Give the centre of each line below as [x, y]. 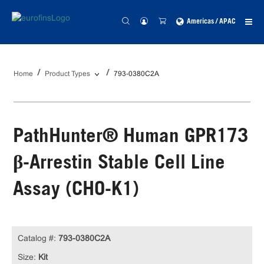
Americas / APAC [211, 22]
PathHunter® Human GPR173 [131, 138]
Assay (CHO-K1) [76, 191]
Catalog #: [37, 238]
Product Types [67, 74]
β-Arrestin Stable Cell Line [119, 164]
